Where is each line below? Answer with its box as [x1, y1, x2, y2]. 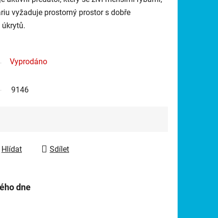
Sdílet [50, 144, 69, 154]
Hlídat [1, 144, 22, 154]
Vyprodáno [10, 56, 47, 66]
